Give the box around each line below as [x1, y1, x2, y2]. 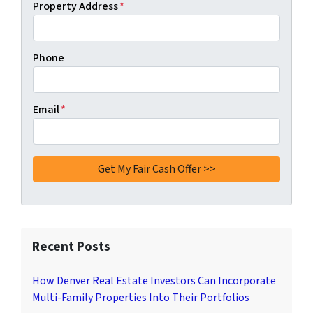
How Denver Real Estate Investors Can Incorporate [32, 272, 276, 289]
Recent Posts [32, 236, 110, 256]
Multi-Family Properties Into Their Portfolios [32, 289, 249, 305]
